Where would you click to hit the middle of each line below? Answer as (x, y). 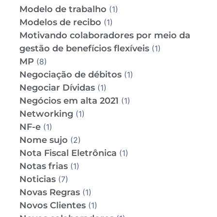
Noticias (38, 179)
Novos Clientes (53, 206)
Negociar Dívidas (57, 88)
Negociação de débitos (70, 75)
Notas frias (44, 166)
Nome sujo (44, 140)
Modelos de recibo (60, 23)
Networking (46, 114)
